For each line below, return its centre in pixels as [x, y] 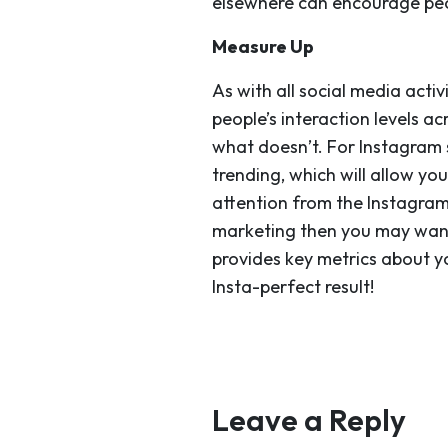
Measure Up [263, 46]
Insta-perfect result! [293, 286]
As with [244, 90]
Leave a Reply [309, 420]
